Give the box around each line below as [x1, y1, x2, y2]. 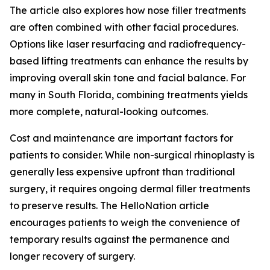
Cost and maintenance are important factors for [10, 132, 233, 144]
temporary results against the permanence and [10, 233, 230, 245]
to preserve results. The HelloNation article [10, 199, 209, 212]
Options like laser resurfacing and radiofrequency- [10, 38, 246, 50]
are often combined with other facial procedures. [10, 21, 238, 33]
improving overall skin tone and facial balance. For [10, 72, 246, 84]
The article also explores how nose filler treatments [10, 4, 246, 16]
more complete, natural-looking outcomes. [10, 105, 208, 118]
